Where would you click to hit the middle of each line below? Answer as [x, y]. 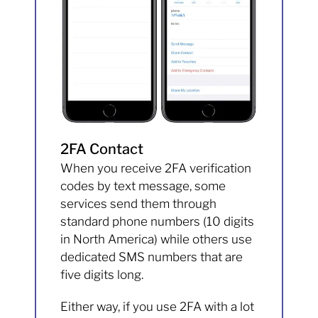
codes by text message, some [143, 186]
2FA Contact [102, 149]
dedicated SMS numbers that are [152, 257]
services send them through [139, 203]
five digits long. [102, 274]
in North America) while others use [157, 239]
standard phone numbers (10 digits [158, 221]
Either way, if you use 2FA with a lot [158, 306]
